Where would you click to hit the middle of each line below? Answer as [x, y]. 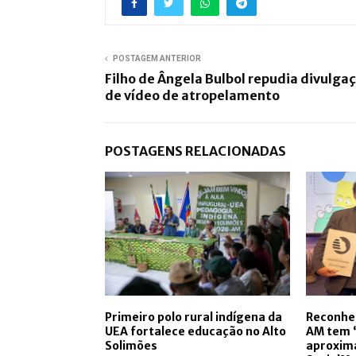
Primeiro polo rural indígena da [193, 317]
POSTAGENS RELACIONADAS [195, 151]
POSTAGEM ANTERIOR [157, 59]
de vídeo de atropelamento [192, 96]
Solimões [131, 345]
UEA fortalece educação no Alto [195, 331]
